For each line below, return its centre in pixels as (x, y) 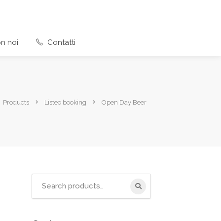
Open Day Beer (124, 102)
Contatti (60, 42)
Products (16, 102)
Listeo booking (65, 102)
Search (43, 179)
